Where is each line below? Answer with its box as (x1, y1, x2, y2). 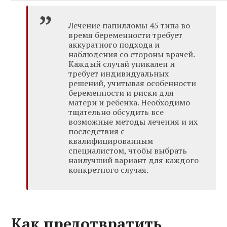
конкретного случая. (68, 164, 149, 176)
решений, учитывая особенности (68, 78, 197, 89)
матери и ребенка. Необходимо (68, 97, 191, 108)
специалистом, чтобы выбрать (68, 145, 187, 157)
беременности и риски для (68, 87, 174, 99)
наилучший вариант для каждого (68, 155, 199, 166)
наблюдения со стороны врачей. (68, 49, 195, 60)
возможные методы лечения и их (68, 116, 198, 128)
